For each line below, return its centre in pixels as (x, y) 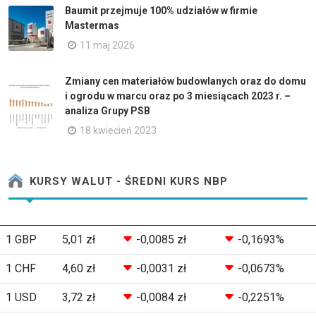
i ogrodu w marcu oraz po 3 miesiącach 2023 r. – (178, 96)
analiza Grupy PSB (108, 111)
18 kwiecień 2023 (118, 130)
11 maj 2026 (107, 45)
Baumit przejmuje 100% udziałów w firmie (161, 11)
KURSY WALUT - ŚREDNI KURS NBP (127, 182)
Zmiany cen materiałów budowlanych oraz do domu (186, 81)
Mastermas (92, 25)
